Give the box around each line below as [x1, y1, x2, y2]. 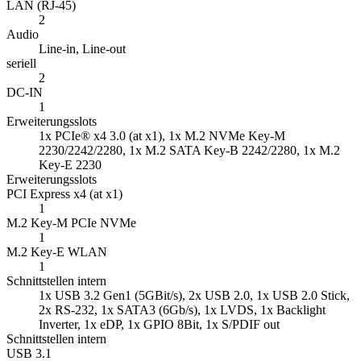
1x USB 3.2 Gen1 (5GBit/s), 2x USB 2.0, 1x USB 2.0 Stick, [39, 288, 350, 303]
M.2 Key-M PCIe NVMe [6, 216, 136, 230]
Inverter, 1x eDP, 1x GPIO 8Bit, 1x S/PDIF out [39, 317, 280, 332]
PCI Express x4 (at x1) [6, 187, 122, 201]
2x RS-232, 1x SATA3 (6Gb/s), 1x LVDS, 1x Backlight [39, 303, 326, 317]
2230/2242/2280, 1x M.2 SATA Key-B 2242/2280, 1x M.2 [39, 143, 340, 158]
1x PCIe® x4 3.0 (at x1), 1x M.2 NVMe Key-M [39, 129, 285, 143]
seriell [6, 56, 36, 71]
